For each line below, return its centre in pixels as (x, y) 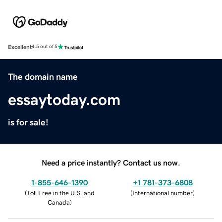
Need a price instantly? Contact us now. (111, 162)
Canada (58, 202)
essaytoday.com (64, 99)
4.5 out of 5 (45, 47)
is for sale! (28, 122)
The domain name (43, 77)
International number (163, 193)
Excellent (20, 47)
